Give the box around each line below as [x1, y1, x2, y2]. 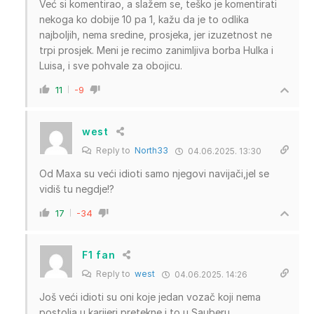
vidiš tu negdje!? [39, 182, 114, 195]
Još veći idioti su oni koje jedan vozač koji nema [39, 290, 261, 303]
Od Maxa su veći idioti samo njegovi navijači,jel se [39, 167, 269, 179]
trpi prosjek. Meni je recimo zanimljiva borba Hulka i [39, 43, 273, 56]
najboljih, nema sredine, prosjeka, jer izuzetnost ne [39, 28, 272, 41]
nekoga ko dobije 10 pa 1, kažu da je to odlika [39, 13, 249, 25]
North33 [135, 144, 168, 156]
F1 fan [82, 249, 116, 261]
